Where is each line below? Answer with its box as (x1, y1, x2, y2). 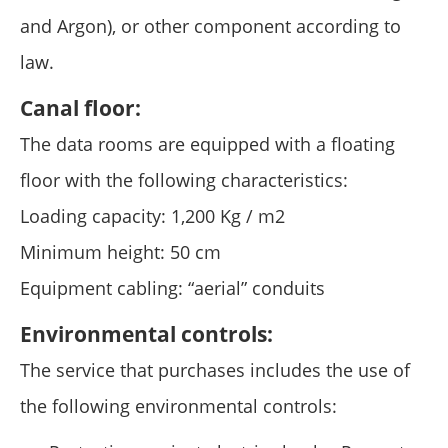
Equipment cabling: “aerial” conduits (20, 275, 325, 300)
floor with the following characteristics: (20, 167, 348, 192)
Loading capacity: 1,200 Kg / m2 (20, 203, 285, 228)
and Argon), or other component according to (20, 13, 401, 38)
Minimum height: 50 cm (20, 239, 221, 264)
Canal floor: (20, 92, 141, 122)
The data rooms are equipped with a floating (20, 131, 395, 156)
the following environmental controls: (20, 393, 337, 418)
